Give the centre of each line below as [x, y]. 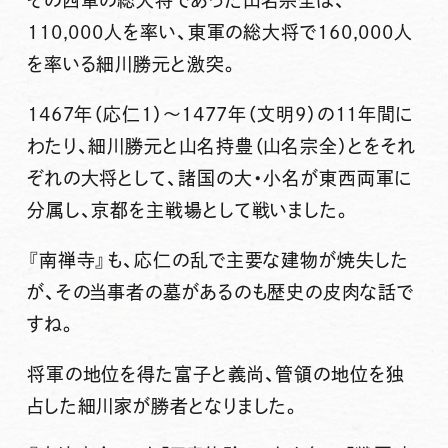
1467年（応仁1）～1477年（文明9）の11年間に [220, 113]
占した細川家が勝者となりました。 [164, 405]
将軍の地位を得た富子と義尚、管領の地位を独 [215, 373]
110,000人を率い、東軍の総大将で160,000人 [220, 31]
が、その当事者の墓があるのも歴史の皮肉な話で [220, 291]
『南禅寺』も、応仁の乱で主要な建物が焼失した [217, 259]
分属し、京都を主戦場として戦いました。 [189, 209]
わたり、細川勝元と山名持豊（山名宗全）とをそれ [221, 145]
